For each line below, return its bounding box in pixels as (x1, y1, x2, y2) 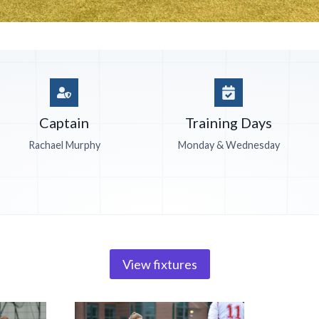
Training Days (185, 114, 273, 132)
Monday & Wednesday (177, 139, 280, 152)
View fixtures (122, 256, 197, 273)
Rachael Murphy (28, 139, 100, 152)
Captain (39, 114, 90, 132)
